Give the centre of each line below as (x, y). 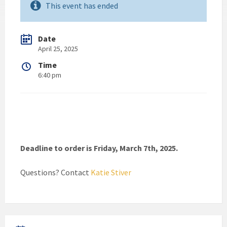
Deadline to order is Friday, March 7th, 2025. (99, 148)
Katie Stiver (111, 173)
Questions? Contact (55, 173)
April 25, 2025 (58, 49)
